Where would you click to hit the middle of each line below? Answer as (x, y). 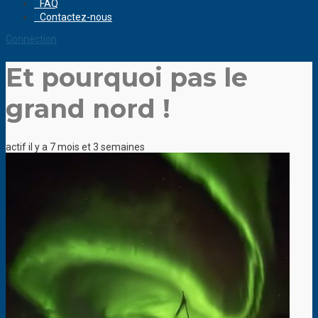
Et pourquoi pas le (127, 77)
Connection (31, 39)
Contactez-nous (76, 17)
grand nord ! (88, 109)
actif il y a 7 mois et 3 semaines (75, 147)
